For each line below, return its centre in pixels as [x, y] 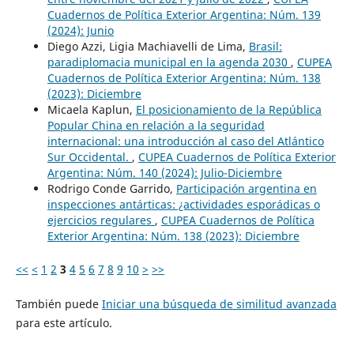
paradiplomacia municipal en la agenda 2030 [169, 62]
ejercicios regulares [101, 220]
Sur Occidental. [89, 156]
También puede [58, 303]
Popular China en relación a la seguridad [156, 125]
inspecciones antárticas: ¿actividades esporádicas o [183, 204]
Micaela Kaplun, [91, 109]
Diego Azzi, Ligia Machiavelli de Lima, [148, 46]
